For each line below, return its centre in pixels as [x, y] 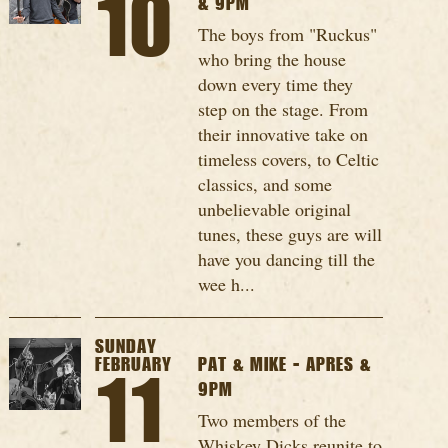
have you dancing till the [287, 259]
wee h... [227, 284]
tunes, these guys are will [290, 234]
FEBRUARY [133, 365]
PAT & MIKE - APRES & [285, 365]
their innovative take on [283, 134]
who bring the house [272, 59]
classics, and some [265, 184]
